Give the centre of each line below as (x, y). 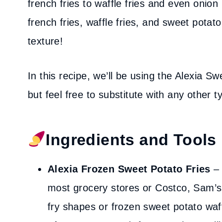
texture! (46, 41)
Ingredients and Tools (131, 140)
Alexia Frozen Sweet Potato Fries (129, 169)
